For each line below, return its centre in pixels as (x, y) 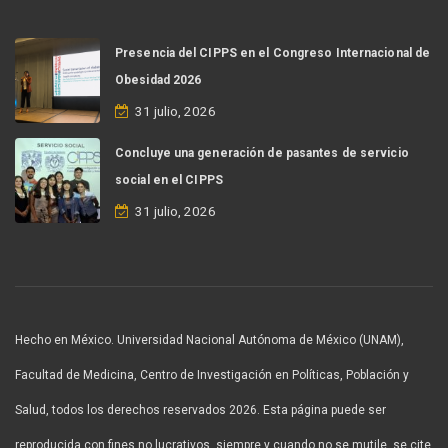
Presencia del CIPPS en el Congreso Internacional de (273, 53)
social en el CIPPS (169, 180)
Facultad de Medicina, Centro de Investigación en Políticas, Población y (212, 375)
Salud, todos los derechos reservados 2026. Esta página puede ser (200, 410)
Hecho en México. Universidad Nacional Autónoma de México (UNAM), (209, 340)
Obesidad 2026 (158, 80)
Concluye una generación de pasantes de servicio (262, 153)
